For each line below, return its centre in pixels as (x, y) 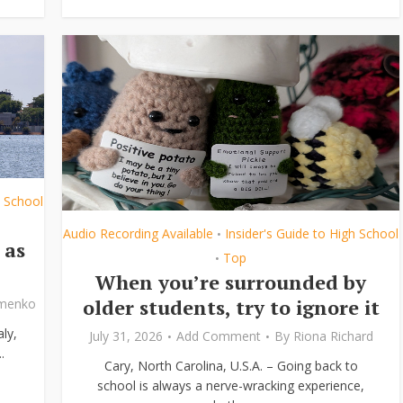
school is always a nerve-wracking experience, (231, 385)
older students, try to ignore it (231, 307)
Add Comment (218, 336)
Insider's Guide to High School (312, 233)
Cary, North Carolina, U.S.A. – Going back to (231, 366)
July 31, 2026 (125, 336)
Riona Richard (333, 336)
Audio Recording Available (138, 233)
